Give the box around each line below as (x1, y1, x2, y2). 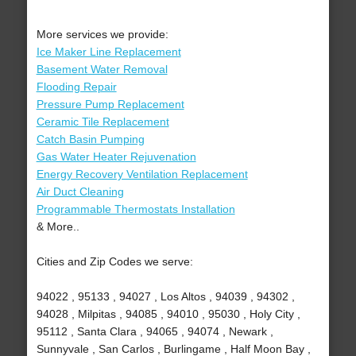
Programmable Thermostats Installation (36, 203, 235, 216)
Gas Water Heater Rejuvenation (36, 150, 196, 164)
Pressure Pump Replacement (36, 98, 184, 111)
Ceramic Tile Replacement (36, 115, 169, 129)
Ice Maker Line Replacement (36, 45, 181, 59)
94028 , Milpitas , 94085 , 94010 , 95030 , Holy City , (36, 308, 300, 321)
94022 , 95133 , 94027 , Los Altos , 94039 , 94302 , (36, 290, 295, 304)
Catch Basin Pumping (36, 133, 145, 146)
